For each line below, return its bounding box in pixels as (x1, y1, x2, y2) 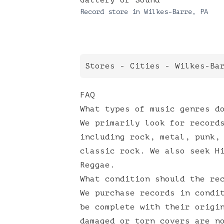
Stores (85, 61, 115, 70)
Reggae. (80, 160, 115, 169)
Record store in (80, 8, 144, 15)
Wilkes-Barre (144, 8, 192, 15)
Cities (130, 61, 160, 70)
